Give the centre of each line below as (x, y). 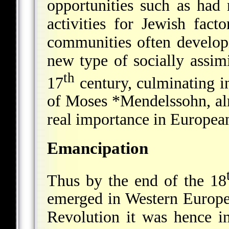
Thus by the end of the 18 (137, 180)
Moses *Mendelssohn (136, 101)
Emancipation (98, 148)
